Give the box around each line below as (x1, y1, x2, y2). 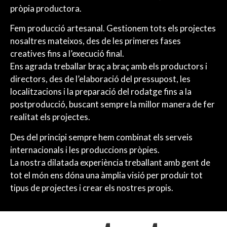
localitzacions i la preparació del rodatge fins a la (10, 86, 192, 97)
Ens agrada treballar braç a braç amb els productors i (10, 61, 207, 72)
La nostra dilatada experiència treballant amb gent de (10, 157, 210, 168)
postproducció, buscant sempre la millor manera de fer (10, 99, 215, 110)
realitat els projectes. (10, 111, 90, 123)
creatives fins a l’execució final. (10, 48, 124, 59)
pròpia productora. (10, 3, 82, 14)
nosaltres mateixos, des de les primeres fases (10, 35, 181, 47)
